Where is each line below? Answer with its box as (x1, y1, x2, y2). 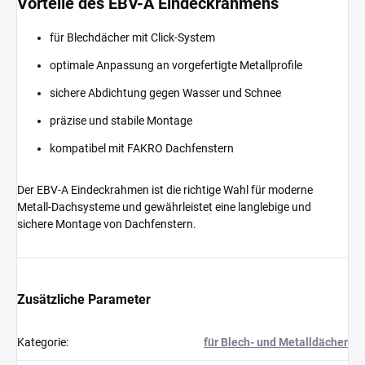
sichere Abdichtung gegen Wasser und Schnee (50, 86, 281, 99)
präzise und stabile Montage (50, 113, 192, 127)
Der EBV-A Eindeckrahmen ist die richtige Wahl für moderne (17, 182, 313, 196)
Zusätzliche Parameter (17, 291, 151, 307)
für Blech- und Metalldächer (204, 335, 348, 349)
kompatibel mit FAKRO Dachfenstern (50, 141, 234, 155)
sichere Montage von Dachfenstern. (17, 217, 196, 231)
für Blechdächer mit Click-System (50, 30, 215, 44)
